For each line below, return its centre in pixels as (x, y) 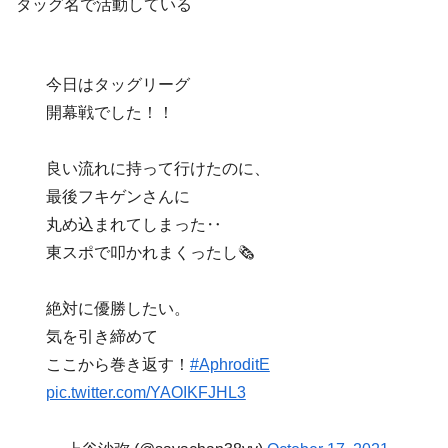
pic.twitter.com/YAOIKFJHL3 (145, 393)
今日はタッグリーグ (117, 85)
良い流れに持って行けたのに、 (157, 169)
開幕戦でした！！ (109, 113)
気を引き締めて (101, 337)
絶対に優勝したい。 (117, 309)
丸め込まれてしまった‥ (133, 225)
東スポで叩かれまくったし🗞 (150, 253)
